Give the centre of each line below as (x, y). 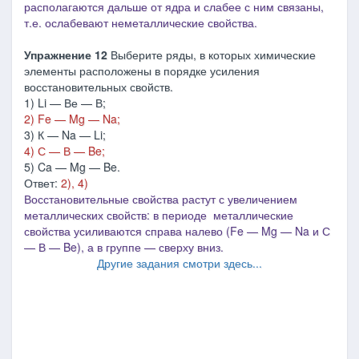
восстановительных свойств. (99, 87)
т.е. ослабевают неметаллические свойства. (141, 22)
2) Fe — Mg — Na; (79, 119)
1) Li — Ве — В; (70, 103)
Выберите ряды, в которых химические (212, 54)
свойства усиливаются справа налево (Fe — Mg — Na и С (177, 231)
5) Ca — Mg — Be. (72, 167)
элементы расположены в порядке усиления (142, 71)
